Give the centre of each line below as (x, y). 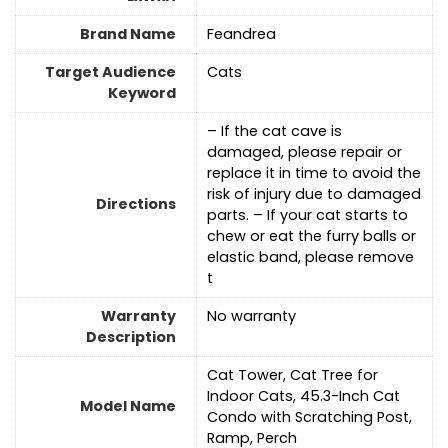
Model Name (128, 406)
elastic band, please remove (310, 257)
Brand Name (128, 34)
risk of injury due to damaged (314, 194)
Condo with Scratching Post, (309, 417)
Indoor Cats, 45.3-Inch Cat (303, 396)
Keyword (142, 93)
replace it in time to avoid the (314, 173)
